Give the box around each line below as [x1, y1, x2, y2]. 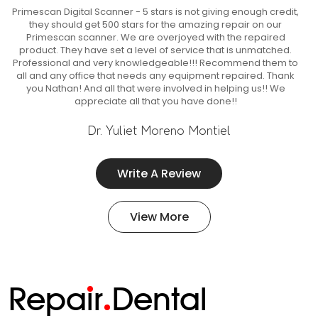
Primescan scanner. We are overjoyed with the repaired [26, 31, 285, 44]
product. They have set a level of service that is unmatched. [19, 43, 292, 57]
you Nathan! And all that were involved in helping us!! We [26, 82, 285, 95]
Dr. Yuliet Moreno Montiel [87, 122, 231, 138]
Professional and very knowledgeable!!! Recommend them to [13, 56, 298, 70]
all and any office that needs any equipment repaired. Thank [16, 69, 295, 82]
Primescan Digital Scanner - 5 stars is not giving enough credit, [12, 5, 299, 18]
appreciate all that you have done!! [74, 94, 237, 108]
